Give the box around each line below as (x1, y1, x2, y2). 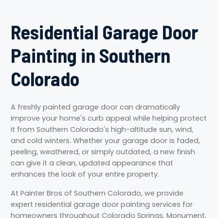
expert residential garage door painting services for (11, 200, 193, 209)
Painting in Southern (11, 43, 171, 67)
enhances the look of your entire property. (11, 169, 160, 179)
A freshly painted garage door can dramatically (11, 102, 181, 112)
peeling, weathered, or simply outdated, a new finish (11, 147, 196, 157)
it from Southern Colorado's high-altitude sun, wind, (11, 125, 194, 134)
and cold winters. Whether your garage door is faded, (11, 136, 200, 145)
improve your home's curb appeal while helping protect (11, 113, 207, 123)
